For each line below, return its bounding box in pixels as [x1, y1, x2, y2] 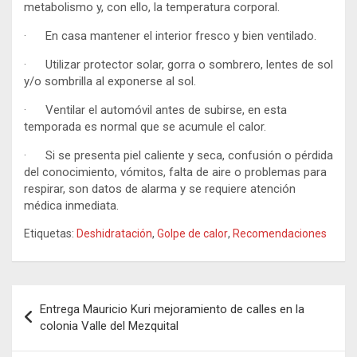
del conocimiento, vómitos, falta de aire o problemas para [24, 164, 327, 179]
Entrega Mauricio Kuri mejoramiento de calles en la [40, 301, 304, 316]
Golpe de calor [157, 226, 228, 240]
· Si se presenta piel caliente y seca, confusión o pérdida [24, 147, 333, 163]
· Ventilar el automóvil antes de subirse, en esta [24, 102, 287, 117]
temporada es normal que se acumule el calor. [24, 119, 266, 134]
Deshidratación [76, 226, 152, 240]
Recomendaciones [233, 226, 327, 240]
